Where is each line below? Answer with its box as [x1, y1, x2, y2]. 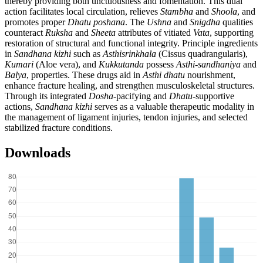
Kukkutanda [99, 59, 144, 70]
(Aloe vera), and [33, 59, 99, 70]
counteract [5, 28, 45, 38]
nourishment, [185, 70, 235, 80]
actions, [5, 102, 35, 112]
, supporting [210, 28, 254, 38]
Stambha [160, 6, 193, 17]
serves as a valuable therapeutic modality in [92, 102, 254, 112]
